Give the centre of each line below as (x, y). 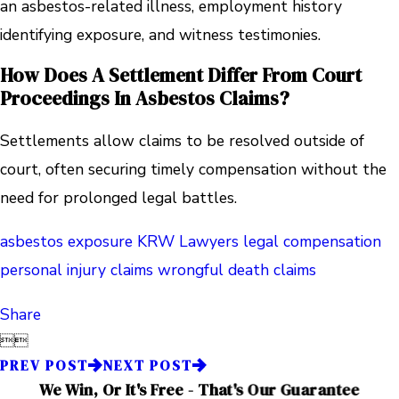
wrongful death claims (237, 270)
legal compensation (312, 242)
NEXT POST (147, 365)
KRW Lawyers (188, 242)
